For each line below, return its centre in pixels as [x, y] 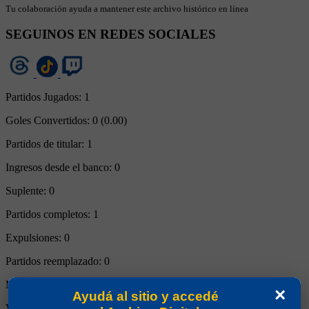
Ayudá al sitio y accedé [146, 296]
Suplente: [27, 191]
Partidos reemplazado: [55, 261]
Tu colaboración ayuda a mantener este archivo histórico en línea [127, 8]
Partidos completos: [49, 215]
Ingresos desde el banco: [60, 168]
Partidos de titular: [46, 144]
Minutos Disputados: [52, 285]
